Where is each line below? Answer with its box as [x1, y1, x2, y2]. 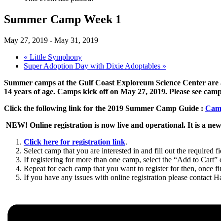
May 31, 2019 [54, 36, 98, 44]
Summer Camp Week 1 [4, 12, 121, 26]
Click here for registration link [24, 137, 125, 146]
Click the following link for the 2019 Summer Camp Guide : [4, 104, 205, 112]
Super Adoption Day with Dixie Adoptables [24, 61, 162, 70]
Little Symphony [28, 52, 82, 61]
